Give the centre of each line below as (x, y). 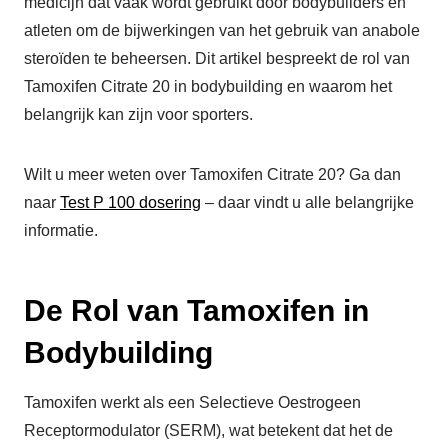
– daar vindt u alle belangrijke (307, 203)
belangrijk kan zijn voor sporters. (138, 115)
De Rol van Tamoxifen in (196, 311)
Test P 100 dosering (130, 203)
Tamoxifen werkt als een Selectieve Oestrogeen (192, 403)
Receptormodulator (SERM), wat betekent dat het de (208, 431)
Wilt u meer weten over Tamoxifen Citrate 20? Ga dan (212, 175)
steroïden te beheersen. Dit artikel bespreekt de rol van (217, 59)
